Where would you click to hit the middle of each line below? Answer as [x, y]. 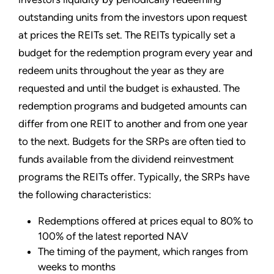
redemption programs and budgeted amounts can [132, 106]
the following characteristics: [85, 194]
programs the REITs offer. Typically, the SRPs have [134, 176]
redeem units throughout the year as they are [121, 70]
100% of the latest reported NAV [113, 236]
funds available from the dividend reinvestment [126, 159]
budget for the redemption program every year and [135, 52]
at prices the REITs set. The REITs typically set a [127, 35]
